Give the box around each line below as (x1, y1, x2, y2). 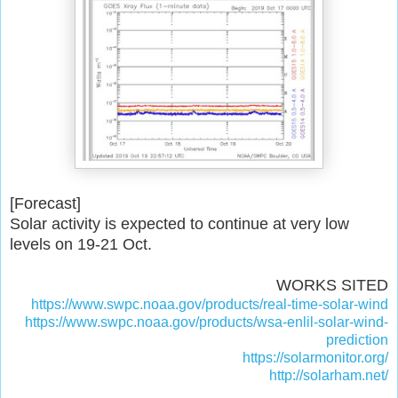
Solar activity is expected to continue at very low (10, 214, 349, 233)
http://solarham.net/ (269, 367, 388, 383)
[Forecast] (10, 194, 81, 212)
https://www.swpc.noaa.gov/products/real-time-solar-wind (31, 296, 388, 312)
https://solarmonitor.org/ (243, 349, 388, 365)
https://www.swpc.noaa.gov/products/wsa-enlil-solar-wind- (25, 314, 388, 330)
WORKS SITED (276, 275, 388, 294)
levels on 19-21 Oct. (10, 235, 156, 253)
